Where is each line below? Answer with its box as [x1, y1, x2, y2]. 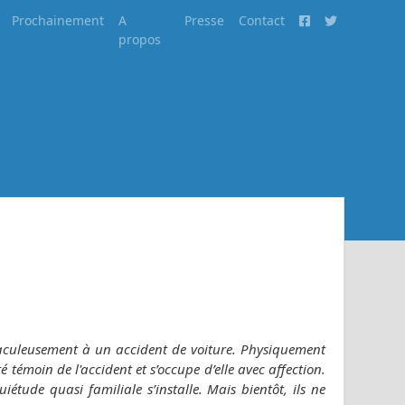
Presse [184, 12, 224, 29]
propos [118, 31, 162, 48]
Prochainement [12, 12, 105, 29]
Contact [238, 12, 285, 29]
